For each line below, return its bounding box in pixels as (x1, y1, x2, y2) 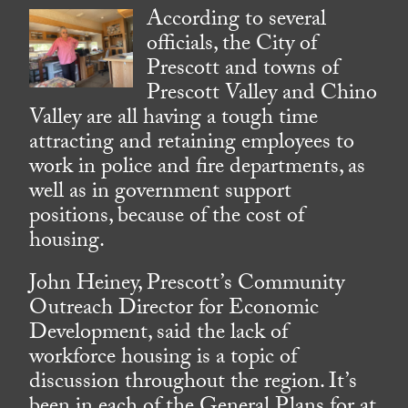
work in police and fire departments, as (29, 150, 366, 189)
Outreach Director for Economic (29, 291, 320, 330)
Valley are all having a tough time (29, 101, 319, 139)
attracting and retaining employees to (29, 126, 355, 164)
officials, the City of (147, 27, 318, 66)
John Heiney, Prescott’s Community (29, 267, 345, 305)
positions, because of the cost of (29, 199, 305, 238)
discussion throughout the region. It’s (29, 365, 358, 403)
